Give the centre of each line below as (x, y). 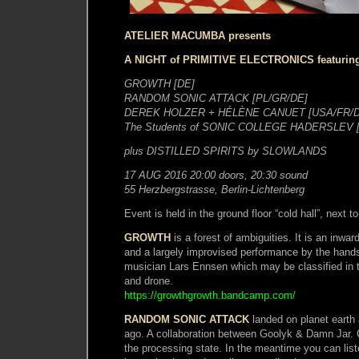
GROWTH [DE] (159, 83)
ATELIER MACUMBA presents (198, 35)
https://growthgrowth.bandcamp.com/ (210, 295)
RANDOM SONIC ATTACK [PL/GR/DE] (216, 98)
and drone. (149, 280)
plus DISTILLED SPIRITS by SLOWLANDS (226, 151)
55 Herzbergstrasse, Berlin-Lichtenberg (214, 189)
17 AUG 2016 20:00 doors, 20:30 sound (216, 175)
